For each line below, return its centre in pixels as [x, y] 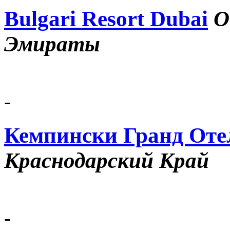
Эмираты [52, 44]
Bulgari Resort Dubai [106, 18]
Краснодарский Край [107, 161]
